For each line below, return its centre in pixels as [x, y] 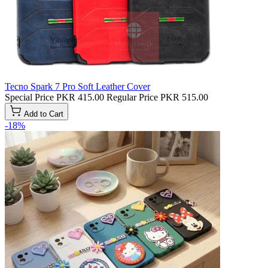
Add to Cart [44, 114]
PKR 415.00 [80, 97]
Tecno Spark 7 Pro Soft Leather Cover [77, 86]
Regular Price [132, 97]
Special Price [29, 97]
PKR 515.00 [184, 97]
